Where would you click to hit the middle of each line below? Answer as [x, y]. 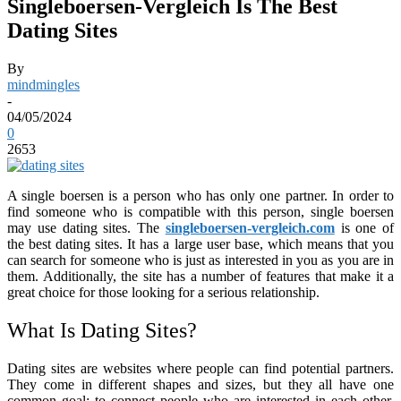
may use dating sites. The [86, 227]
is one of [364, 227]
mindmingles [43, 84]
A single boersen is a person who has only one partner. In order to [200, 195]
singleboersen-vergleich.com [250, 227]
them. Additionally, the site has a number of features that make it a [200, 276]
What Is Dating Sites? [102, 330]
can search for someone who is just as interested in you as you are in [200, 260]
